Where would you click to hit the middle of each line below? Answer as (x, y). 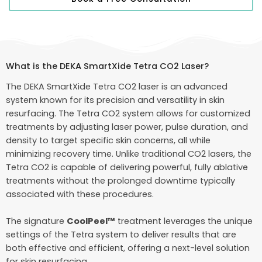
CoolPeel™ (91, 221)
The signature (36, 221)
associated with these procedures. (80, 194)
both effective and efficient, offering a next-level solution (128, 248)
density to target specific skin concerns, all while (108, 140)
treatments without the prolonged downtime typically (120, 180)
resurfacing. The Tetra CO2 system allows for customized (128, 113)
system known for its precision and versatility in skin (115, 100)
